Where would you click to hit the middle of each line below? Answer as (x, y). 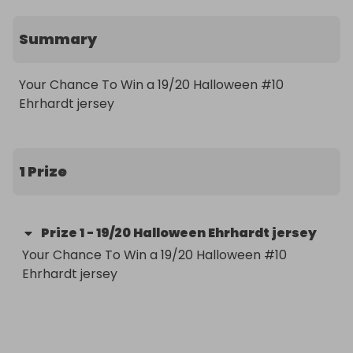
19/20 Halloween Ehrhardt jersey (206, 233)
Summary (58, 39)
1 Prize (43, 171)
